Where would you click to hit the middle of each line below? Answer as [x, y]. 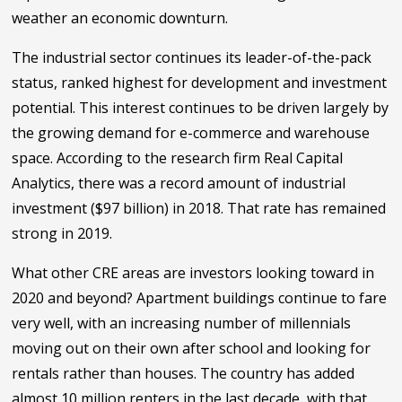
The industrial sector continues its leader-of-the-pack [192, 57]
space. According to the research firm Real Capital [178, 157]
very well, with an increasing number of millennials [182, 323]
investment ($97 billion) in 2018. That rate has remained [199, 208]
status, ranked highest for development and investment [200, 82]
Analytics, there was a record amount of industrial [179, 183]
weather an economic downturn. [120, 17]
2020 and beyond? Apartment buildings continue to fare [200, 298]
